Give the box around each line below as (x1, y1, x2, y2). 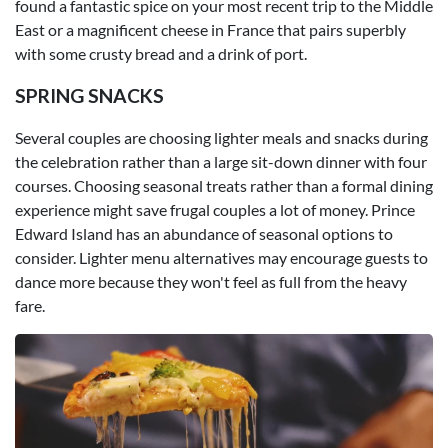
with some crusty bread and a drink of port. (15, 43, 307, 63)
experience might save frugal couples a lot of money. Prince (15, 199, 415, 219)
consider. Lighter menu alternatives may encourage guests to (15, 247, 428, 267)
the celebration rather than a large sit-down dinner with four (15, 151, 427, 171)
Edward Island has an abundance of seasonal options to (15, 223, 393, 243)
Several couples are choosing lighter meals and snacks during (15, 127, 428, 147)
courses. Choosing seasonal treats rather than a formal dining (15, 175, 433, 195)
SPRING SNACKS (15, 83, 164, 107)
